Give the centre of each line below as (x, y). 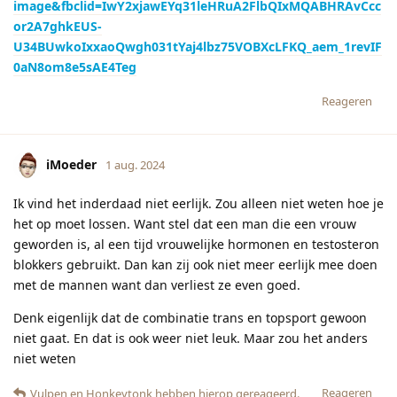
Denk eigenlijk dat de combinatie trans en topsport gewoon (190, 317)
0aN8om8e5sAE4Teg (75, 66)
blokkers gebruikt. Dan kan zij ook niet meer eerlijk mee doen (195, 264)
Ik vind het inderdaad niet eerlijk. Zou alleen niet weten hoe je (198, 203)
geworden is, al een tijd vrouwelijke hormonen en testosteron (196, 244)
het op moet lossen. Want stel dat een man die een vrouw (185, 223)
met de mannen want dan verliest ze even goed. (157, 284)
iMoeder (71, 164)
